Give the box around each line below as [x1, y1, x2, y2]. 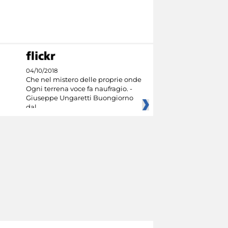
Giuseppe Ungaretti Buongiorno [25, 94, 133, 102]
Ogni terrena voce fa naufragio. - [25, 84, 132, 93]
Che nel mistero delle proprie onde [25, 75, 141, 84]
